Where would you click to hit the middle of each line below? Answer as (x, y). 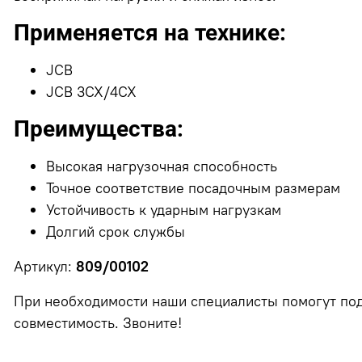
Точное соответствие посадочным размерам (194, 187)
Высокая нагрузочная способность (162, 166)
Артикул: (45, 266)
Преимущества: (99, 128)
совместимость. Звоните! (98, 322)
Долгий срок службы (116, 231)
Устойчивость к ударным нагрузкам (164, 209)
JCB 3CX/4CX (92, 91)
